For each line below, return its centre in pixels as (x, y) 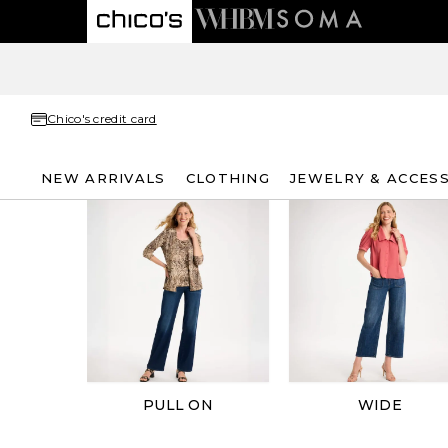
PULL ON (178, 404)
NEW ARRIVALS (103, 177)
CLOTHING (228, 177)
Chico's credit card (102, 118)
